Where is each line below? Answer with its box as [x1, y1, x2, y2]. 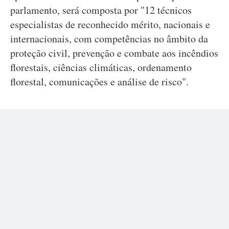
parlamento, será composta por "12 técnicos [10, 3, 192, 17]
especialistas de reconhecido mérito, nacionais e [10, 17, 210, 31]
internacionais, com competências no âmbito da [10, 32, 208, 45]
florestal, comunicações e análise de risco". [10, 75, 189, 88]
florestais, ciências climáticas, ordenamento [10, 60, 192, 74]
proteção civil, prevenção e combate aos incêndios [10, 46, 218, 60]
